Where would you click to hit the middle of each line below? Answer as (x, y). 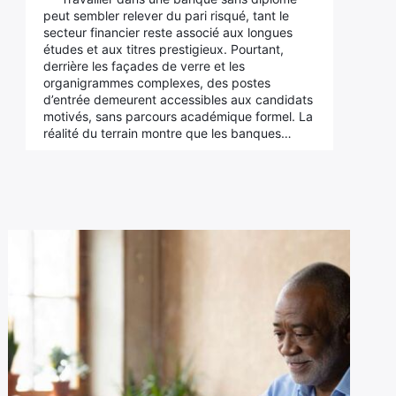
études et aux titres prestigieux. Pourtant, (163, 49)
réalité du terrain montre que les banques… (167, 133)
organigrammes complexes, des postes (156, 83)
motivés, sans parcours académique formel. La (178, 116)
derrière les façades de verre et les (144, 66)
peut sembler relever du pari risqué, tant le (166, 15)
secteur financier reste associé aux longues (168, 32)
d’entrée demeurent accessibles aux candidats (178, 99)
